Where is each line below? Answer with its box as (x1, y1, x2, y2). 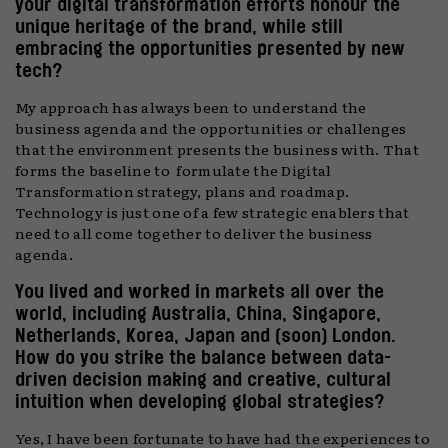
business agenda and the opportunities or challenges (15, 117, 407, 139)
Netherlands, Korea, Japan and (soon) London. (15, 324, 396, 346)
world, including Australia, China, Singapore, (15, 302, 381, 324)
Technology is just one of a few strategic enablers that (15, 201, 410, 223)
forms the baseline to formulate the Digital (15, 159, 332, 181)
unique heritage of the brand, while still (15, 15, 343, 37)
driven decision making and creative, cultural (15, 368, 391, 390)
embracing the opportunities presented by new (15, 37, 405, 59)
